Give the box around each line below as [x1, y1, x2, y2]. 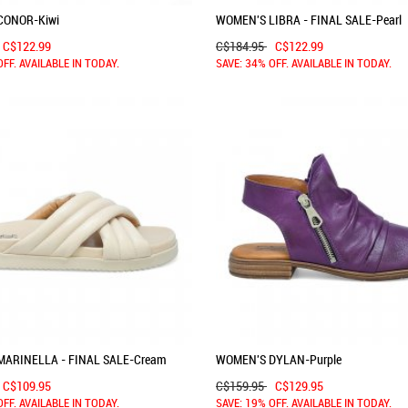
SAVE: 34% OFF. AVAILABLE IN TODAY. [216, 55, 392, 75]
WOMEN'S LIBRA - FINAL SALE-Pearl [216, 11, 402, 28]
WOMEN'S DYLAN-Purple [216, 351, 342, 368]
